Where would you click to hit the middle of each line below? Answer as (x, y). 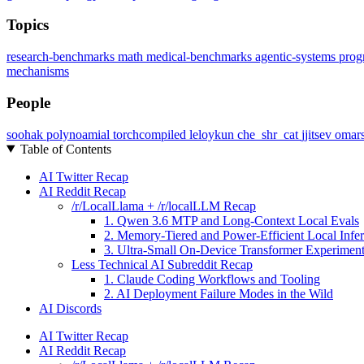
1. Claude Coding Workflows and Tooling (212, 279)
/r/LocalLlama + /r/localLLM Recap (164, 206)
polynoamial (80, 134)
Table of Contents (65, 149)
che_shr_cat (269, 134)
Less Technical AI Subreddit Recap (162, 264)
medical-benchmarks (201, 57)
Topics (28, 25)
